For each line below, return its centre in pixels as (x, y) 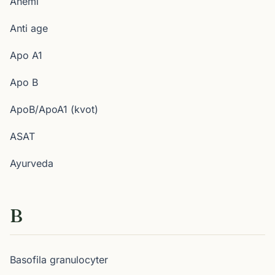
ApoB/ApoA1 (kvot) (54, 109)
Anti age (29, 28)
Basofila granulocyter (59, 260)
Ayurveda (32, 163)
